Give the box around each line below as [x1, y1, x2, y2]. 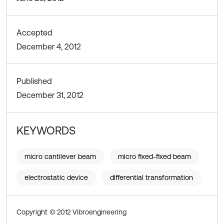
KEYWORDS [16, 124, 75, 137]
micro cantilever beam [24, 152, 96, 160]
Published [16, 76, 52, 85]
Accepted [16, 28, 52, 37]
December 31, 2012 [16, 90, 83, 99]
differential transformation [110, 173, 193, 181]
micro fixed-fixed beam [118, 152, 191, 160]
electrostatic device [24, 173, 88, 181]
